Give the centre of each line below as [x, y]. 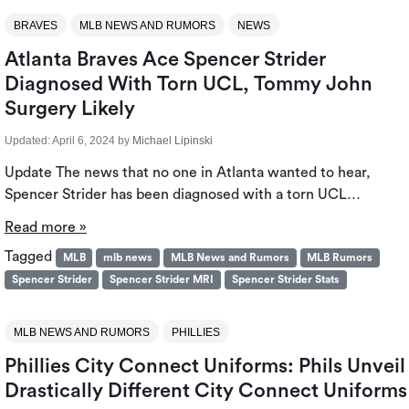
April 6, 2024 [83, 141]
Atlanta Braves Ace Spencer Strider [165, 60]
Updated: [27, 141]
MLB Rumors [340, 258]
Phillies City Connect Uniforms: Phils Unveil [204, 366]
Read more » [45, 228]
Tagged [30, 257]
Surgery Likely [69, 109]
